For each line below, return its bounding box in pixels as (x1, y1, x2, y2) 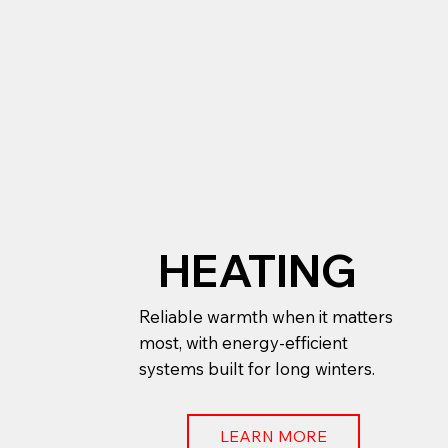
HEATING (158, 242, 357, 298)
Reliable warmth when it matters (139, 306, 394, 328)
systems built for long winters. (139, 358, 376, 380)
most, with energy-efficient (139, 332, 349, 354)
